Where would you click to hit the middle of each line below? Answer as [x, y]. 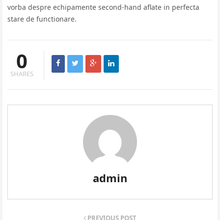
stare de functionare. [42, 19]
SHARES [22, 73]
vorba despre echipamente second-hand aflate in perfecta [103, 7]
